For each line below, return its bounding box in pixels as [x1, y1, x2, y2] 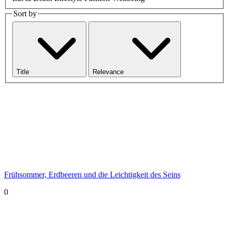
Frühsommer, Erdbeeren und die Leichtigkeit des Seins [4, 170, 180, 179]
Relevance [93, 67, 126, 76]
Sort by [13, 9, 37, 18]
